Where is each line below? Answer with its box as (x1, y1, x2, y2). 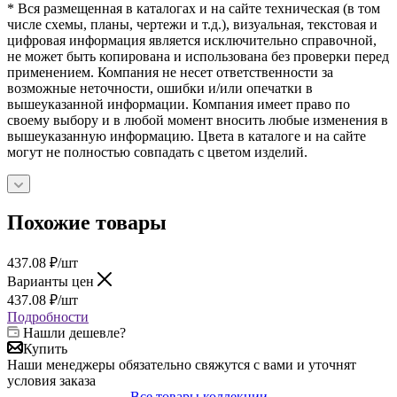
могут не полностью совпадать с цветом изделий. (7, 144, 307, 160)
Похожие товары (7, 210, 167, 234)
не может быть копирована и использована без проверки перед (7, 48, 389, 64)
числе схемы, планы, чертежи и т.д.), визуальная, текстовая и (7, 16, 378, 32)
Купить (23, 340, 67, 356)
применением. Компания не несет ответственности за (7, 64, 333, 80)
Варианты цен (7, 273, 97, 289)
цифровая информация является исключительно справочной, (7, 32, 377, 48)
